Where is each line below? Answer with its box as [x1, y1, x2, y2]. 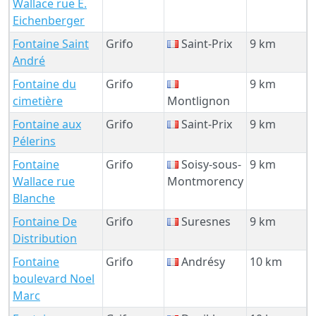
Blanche [13, 190, 55, 206]
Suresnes [178, 213, 231, 229]
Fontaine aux [13, 116, 81, 132]
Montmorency [167, 173, 243, 189]
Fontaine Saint [13, 35, 89, 51]
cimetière [13, 92, 63, 109]
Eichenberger [13, 12, 85, 28]
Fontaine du [13, 75, 76, 92]
